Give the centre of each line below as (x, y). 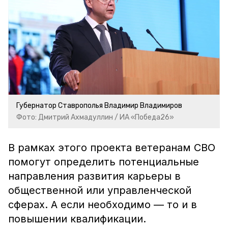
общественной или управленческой (100, 190)
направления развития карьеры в (94, 176)
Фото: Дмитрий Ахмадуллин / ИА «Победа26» (95, 117)
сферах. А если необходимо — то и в (103, 205)
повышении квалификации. (77, 219)
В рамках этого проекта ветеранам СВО (112, 148)
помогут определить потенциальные (104, 162)
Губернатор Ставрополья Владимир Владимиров (99, 106)
